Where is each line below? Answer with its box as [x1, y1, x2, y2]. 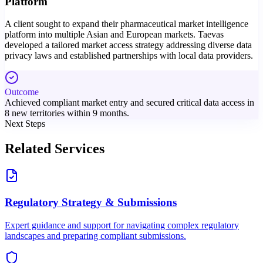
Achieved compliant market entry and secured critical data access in [5, 97, 254, 108]
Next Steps [5, 119, 45, 129]
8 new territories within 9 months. [5, 108, 129, 119]
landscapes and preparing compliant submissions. [5, 230, 186, 241]
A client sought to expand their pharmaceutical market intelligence [5, 19, 248, 29]
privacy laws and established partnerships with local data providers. [5, 50, 253, 61]
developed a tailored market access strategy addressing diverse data [5, 40, 252, 50]
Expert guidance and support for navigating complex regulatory [5, 220, 239, 230]
